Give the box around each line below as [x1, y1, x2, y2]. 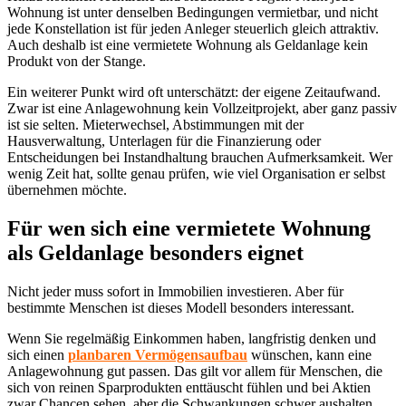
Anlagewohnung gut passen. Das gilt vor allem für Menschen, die [7, 363, 382, 380]
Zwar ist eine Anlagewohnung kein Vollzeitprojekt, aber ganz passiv [7, 101, 397, 117]
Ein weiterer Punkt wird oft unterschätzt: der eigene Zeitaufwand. [7, 84, 381, 101]
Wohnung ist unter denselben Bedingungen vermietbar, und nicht [7, 5, 378, 21]
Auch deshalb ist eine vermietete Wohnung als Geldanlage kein [7, 37, 368, 53]
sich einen [7, 347, 68, 363]
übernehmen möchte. [7, 182, 127, 198]
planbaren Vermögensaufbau [68, 347, 247, 363]
